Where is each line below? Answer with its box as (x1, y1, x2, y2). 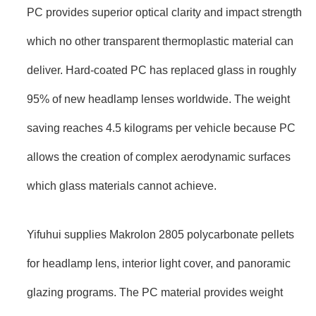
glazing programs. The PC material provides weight (27, 286, 283, 299)
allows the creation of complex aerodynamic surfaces (27, 150, 291, 163)
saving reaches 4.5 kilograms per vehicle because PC (27, 121, 296, 134)
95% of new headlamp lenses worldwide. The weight (27, 92, 290, 105)
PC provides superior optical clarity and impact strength (27, 5, 302, 18)
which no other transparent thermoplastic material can (27, 34, 293, 47)
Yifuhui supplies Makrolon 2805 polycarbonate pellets (27, 228, 294, 241)
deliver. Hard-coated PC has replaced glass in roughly (27, 63, 296, 76)
